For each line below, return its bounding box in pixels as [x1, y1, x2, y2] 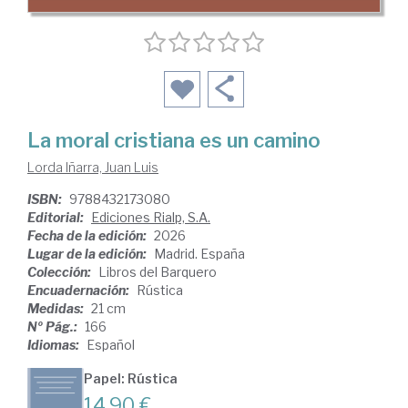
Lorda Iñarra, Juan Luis [27, 159, 158, 176]
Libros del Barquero [98, 264, 217, 280]
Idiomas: [27, 337, 82, 353]
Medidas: [27, 301, 87, 317]
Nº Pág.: [27, 319, 80, 335]
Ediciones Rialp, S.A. [91, 209, 210, 226]
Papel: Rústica [84, 371, 178, 387]
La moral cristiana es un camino [27, 128, 321, 153]
